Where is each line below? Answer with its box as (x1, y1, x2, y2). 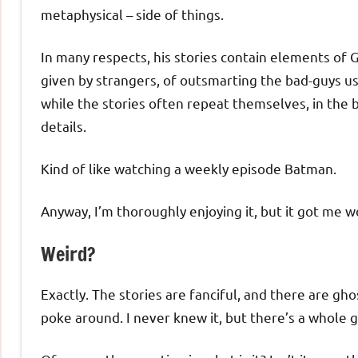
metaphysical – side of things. (41, 6, 224, 23)
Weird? (41, 241, 95, 268)
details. (41, 117, 86, 135)
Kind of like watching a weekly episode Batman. (41, 160, 336, 177)
